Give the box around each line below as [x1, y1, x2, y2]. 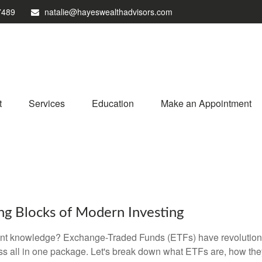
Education [92, 96, 134, 110]
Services [29, 96, 65, 110]
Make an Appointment [161, 96, 251, 110]
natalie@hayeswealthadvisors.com [44, 6, 173, 18]
